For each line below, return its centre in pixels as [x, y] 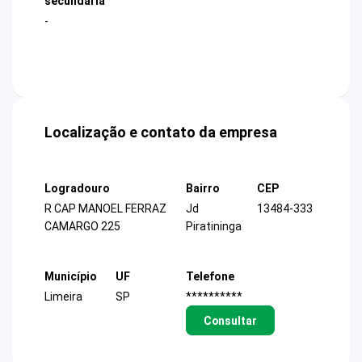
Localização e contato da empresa [161, 133]
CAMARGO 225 [82, 227]
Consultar [230, 320]
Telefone [210, 276]
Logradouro [77, 189]
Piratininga [214, 227]
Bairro [203, 189]
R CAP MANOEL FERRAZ [105, 209]
